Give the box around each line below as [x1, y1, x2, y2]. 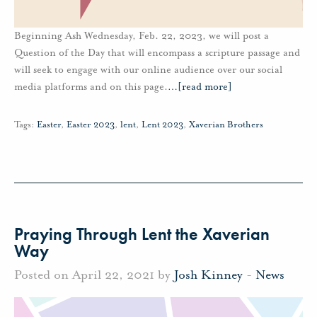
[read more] [178, 80, 232, 93]
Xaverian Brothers [189, 118, 263, 130]
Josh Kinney [174, 266, 243, 282]
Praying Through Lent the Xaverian [14, 222, 270, 245]
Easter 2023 [67, 118, 115, 130]
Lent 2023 [142, 118, 183, 130]
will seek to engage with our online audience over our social [14, 63, 282, 76]
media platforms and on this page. [14, 80, 168, 93]
